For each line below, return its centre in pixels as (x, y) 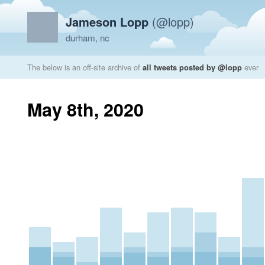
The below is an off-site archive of (85, 67)
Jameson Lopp (107, 22)
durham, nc (88, 38)
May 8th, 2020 (85, 109)
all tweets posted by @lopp (192, 67)
